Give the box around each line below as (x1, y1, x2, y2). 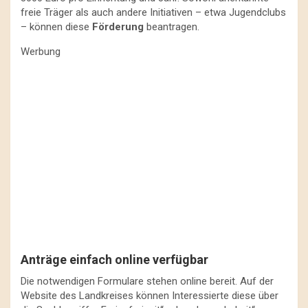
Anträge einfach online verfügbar (21, 252, 208, 267)
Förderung (92, 20, 144, 33)
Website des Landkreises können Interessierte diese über (21, 289, 278, 302)
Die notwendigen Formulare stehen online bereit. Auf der (21, 274, 274, 287)
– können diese (21, 20, 92, 33)
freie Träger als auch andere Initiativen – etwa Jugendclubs (21, 5, 286, 19)
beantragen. (144, 20, 199, 33)
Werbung (21, 45, 60, 58)
